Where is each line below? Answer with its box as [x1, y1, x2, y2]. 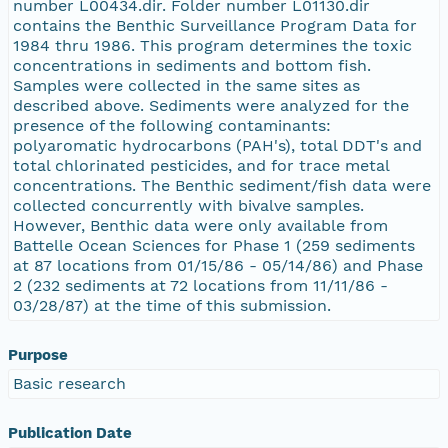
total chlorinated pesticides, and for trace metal [13, 155, 390, 175]
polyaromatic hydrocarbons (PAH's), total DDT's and [13, 135, 422, 155]
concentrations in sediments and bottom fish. [13, 55, 371, 75]
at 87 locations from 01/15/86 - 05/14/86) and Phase [13, 255, 423, 275]
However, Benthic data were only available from [13, 215, 388, 235]
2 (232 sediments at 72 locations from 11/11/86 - [13, 275, 388, 295]
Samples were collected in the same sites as [13, 75, 360, 95]
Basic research [13, 373, 126, 393]
